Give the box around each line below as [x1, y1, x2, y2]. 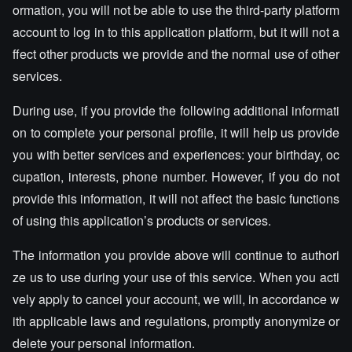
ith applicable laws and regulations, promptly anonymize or [13, 312, 339, 330]
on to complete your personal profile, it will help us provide [13, 123, 339, 141]
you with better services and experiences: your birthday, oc [13, 145, 339, 163]
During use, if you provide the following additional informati [13, 101, 339, 119]
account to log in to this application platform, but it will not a [13, 23, 339, 41]
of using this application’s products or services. [13, 211, 271, 229]
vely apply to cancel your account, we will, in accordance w [13, 290, 339, 308]
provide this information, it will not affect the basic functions [13, 189, 339, 207]
